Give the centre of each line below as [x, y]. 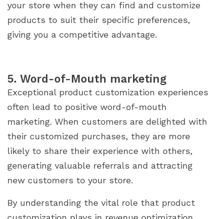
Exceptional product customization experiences [108, 92]
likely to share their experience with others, [100, 151]
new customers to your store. [70, 180]
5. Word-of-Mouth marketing [89, 79]
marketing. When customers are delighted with [107, 122]
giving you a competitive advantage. [82, 35]
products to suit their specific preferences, [99, 20]
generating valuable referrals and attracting [100, 166]
